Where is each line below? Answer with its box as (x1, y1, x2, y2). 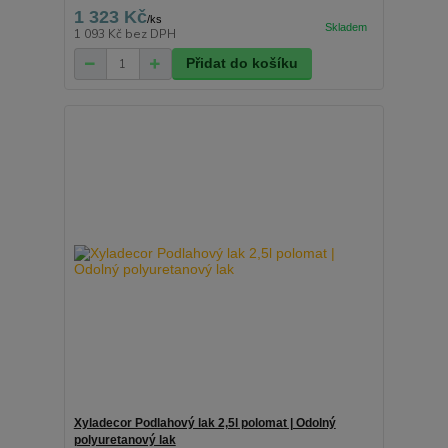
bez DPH (124, 26, 176, 43)
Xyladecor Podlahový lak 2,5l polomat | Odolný (73, 415, 336, 430)
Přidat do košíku (185, 55, 298, 72)
